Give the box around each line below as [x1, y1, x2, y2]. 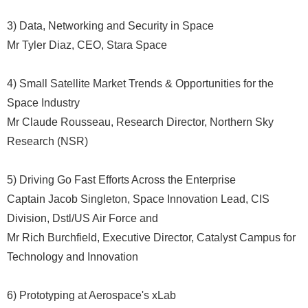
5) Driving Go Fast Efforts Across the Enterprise [7, 174, 236, 186]
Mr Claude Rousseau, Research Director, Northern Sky [7, 116, 274, 128]
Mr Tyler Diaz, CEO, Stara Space [7, 39, 167, 51]
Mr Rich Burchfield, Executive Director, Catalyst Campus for [7, 232, 296, 243]
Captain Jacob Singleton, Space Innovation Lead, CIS [7, 193, 269, 205]
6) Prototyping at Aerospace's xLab [7, 289, 176, 301]
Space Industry [7, 97, 80, 109]
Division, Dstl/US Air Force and [7, 212, 158, 224]
